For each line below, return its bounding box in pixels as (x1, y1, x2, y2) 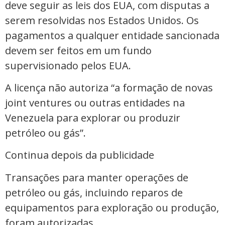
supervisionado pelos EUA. (5, 58, 131, 72)
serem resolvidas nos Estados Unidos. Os (5, 13, 199, 27)
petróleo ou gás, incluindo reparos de (5, 185, 183, 199)
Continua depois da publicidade (5, 148, 154, 162)
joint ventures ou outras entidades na (5, 95, 185, 109)
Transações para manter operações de (5, 170, 188, 184)
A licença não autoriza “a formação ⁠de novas (5, 80, 213, 94)
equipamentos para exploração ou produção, (5, 200, 219, 214)
